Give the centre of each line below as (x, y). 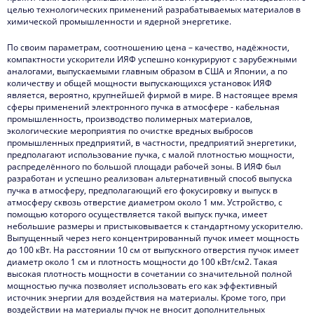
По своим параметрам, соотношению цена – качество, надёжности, (148, 47)
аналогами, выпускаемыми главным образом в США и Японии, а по (147, 71)
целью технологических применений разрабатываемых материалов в (154, 9)
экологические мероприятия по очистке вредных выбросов (130, 131)
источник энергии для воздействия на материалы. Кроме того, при (146, 298)
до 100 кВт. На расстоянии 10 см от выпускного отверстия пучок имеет (153, 250)
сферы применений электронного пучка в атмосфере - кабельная (143, 107)
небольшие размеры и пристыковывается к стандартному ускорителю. (155, 226)
